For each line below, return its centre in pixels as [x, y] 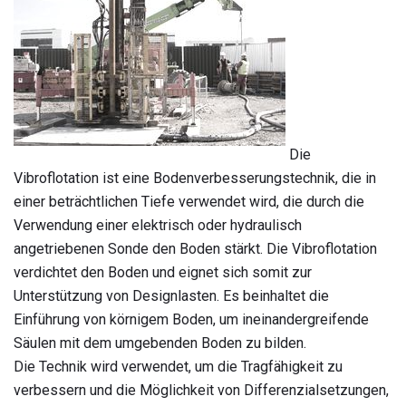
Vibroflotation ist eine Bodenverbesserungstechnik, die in [195, 178]
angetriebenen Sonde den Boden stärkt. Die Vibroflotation [195, 248]
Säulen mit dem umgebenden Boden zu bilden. [160, 343]
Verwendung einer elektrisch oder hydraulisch [158, 225]
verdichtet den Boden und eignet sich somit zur [163, 272]
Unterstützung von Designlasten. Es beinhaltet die [171, 295]
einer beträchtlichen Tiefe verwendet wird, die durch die [189, 201]
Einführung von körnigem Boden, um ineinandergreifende [191, 319]
